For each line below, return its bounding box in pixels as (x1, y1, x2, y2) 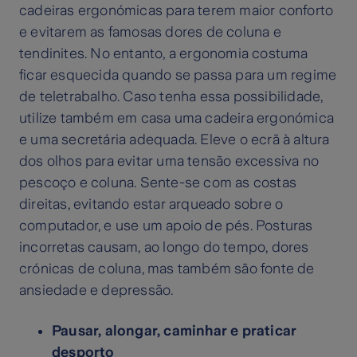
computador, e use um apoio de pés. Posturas (19, 218, 313, 234)
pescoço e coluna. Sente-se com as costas (19, 175, 297, 191)
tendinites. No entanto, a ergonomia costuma (19, 45, 308, 62)
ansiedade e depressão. (19, 282, 174, 299)
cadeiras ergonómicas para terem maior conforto (19, 2, 334, 19)
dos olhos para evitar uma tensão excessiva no (19, 153, 320, 170)
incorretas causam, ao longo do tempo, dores (19, 239, 309, 256)
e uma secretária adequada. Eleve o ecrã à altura (19, 131, 330, 148)
